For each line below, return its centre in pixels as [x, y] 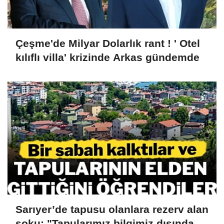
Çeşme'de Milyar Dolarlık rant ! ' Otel [108, 43]
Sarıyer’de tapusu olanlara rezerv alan [112, 209]
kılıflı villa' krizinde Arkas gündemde [107, 57]
